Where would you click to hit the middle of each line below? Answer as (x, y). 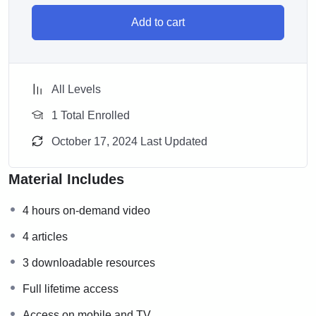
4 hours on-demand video (86, 211)
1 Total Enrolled (91, 116)
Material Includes (66, 180)
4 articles (45, 237)
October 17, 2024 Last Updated (129, 142)
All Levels (76, 90)
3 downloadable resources (89, 263)
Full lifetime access (71, 289)
